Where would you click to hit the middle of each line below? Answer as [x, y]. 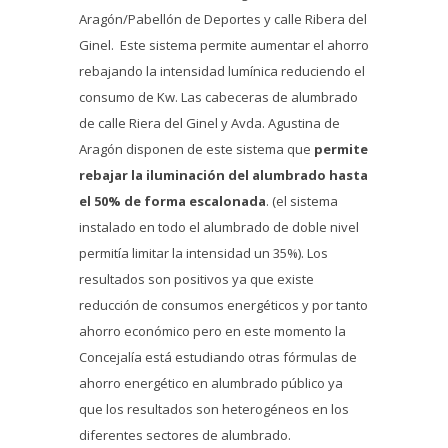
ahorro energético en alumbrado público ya [211, 383]
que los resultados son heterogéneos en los [214, 409]
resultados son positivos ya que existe [196, 279]
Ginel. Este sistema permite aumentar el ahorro [224, 45]
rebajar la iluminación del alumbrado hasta [223, 175]
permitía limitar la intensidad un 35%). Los [203, 253]
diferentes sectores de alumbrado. [185, 435]
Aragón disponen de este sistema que [196, 149]
